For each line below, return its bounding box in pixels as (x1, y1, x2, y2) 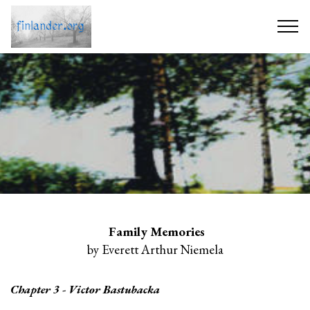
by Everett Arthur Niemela (86, 241, 224, 258)
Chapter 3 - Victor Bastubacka (10, 282, 160, 297)
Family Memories (108, 223, 205, 240)
